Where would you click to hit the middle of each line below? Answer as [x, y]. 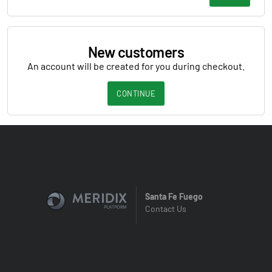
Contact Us [166, 209]
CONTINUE [136, 93]
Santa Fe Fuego [174, 196]
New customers [136, 52]
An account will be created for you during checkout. [136, 66]
